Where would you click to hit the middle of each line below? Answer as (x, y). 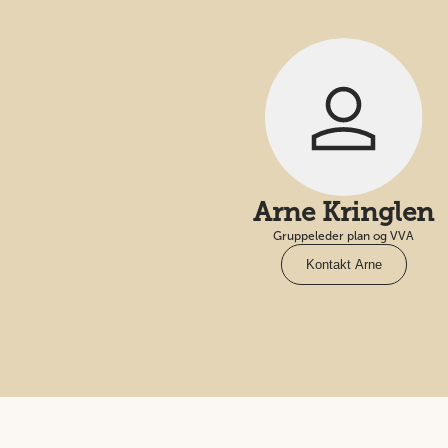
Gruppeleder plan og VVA (344, 236)
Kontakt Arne (343, 265)
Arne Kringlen (344, 213)
